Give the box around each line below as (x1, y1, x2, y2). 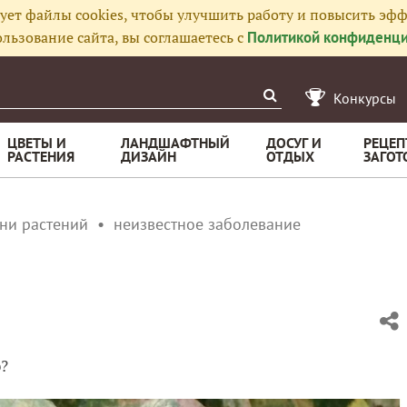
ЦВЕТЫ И (7, 134, 66, 152)
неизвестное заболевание (114, 213, 301, 234)
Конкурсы (333, 89, 396, 107)
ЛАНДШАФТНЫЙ (121, 134, 230, 152)
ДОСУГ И (266, 134, 322, 152)
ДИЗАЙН (121, 147, 176, 165)
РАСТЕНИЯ (7, 147, 74, 165)
